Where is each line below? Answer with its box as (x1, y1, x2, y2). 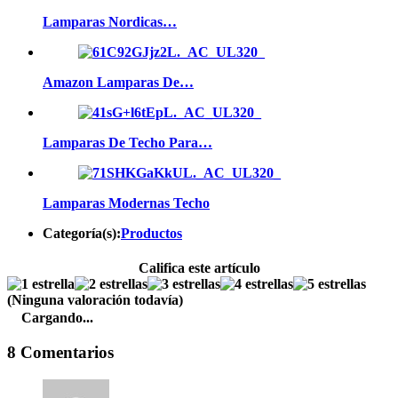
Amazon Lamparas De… (43, 75, 194, 91)
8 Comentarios (7, 343, 114, 362)
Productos (121, 226, 182, 242)
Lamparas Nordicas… (43, 14, 177, 30)
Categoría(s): (43, 226, 121, 242)
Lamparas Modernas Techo (43, 195, 210, 211)
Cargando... (21, 310, 93, 326)
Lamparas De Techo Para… (43, 135, 212, 151)
